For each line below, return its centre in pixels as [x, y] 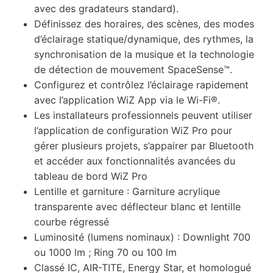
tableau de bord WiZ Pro [91, 176]
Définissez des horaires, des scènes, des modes [144, 23]
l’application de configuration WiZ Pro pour [133, 130]
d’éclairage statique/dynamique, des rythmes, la [144, 39]
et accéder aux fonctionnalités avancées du [135, 161]
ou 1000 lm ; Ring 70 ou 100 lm [105, 252]
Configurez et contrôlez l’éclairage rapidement [141, 84]
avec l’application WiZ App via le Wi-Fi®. [127, 100]
